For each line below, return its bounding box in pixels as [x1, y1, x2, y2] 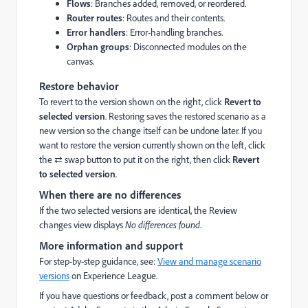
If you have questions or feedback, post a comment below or [39, 289, 268, 301]
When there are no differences [39, 187, 181, 201]
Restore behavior [39, 78, 119, 93]
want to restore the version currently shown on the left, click [39, 138, 265, 151]
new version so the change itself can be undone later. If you [39, 124, 262, 136]
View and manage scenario [157, 254, 261, 267]
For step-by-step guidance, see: [39, 254, 157, 267]
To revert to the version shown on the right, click [39, 95, 224, 107]
